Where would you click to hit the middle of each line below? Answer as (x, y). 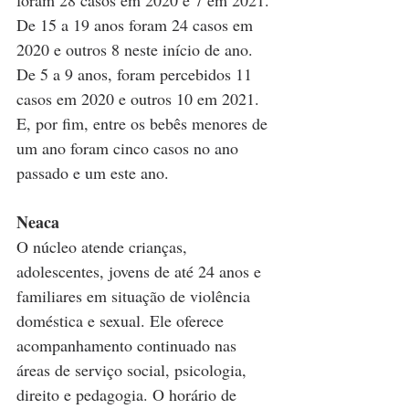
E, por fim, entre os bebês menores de (144, 123)
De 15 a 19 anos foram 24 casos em (137, 24)
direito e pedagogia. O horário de (129, 394)
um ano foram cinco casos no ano (130, 147)
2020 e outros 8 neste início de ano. (137, 49)
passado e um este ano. (97, 172)
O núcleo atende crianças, (104, 246)
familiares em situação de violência (136, 295)
